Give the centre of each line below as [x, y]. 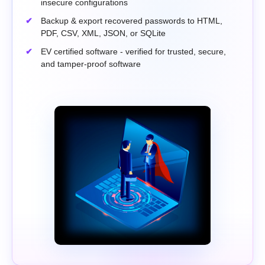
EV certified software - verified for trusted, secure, [133, 52]
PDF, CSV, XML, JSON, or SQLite [103, 33]
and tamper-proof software [91, 64]
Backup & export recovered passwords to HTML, [132, 21]
